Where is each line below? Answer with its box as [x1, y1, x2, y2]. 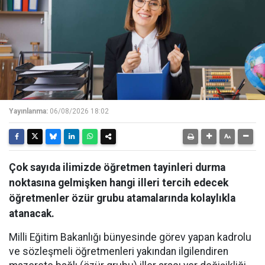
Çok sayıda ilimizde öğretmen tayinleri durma [9, 161, 225, 173]
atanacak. [9, 208, 54, 219]
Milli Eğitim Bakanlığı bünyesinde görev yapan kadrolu [9, 231, 251, 243]
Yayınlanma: [9, 107, 48, 115]
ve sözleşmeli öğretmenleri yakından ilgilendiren [9, 245, 228, 257]
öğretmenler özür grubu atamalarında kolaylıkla [9, 192, 235, 204]
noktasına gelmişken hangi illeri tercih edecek [9, 177, 228, 189]
